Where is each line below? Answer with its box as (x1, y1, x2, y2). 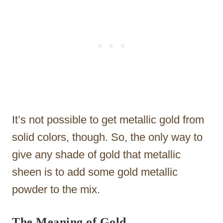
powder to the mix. (12, 183, 100, 196)
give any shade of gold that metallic (12, 148, 181, 161)
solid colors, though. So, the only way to (12, 130, 203, 143)
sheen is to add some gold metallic (12, 165, 178, 178)
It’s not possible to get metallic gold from (12, 113, 204, 126)
